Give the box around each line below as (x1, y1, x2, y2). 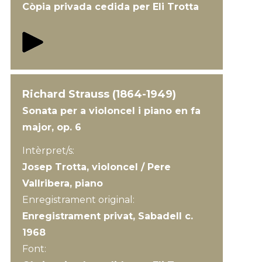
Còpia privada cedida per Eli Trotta (22, 1, 199, 12)
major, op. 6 (22, 122, 81, 133)
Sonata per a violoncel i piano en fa (22, 105, 201, 116)
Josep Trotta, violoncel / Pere (22, 161, 171, 173)
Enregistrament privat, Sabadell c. (22, 211, 193, 222)
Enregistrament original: (22, 194, 137, 205)
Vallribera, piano (22, 178, 103, 189)
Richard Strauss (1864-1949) (22, 88, 176, 101)
